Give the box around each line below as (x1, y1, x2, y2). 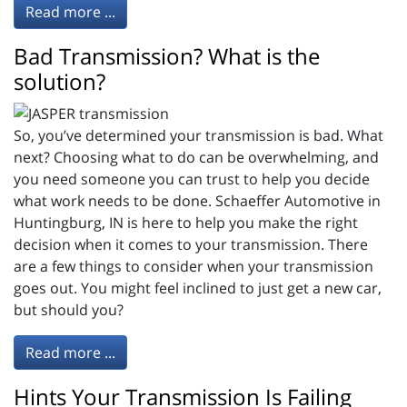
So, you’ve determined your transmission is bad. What (14, 125, 383, 146)
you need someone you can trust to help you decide (14, 169, 370, 190)
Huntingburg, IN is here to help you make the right (14, 213, 358, 233)
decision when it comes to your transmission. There (14, 234, 368, 255)
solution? (14, 65, 105, 96)
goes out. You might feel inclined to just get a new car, (14, 278, 382, 299)
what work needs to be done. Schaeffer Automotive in (14, 191, 381, 212)
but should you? (14, 300, 127, 321)
